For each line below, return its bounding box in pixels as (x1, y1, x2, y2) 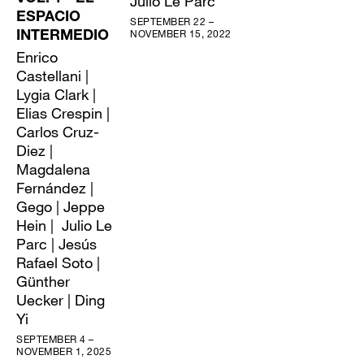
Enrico (16, 48, 58, 66)
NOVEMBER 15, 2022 (130, 27, 232, 40)
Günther (16, 272, 70, 290)
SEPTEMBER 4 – (16, 332, 94, 345)
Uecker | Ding (16, 291, 105, 309)
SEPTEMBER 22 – (130, 15, 214, 28)
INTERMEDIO (16, 29, 109, 44)
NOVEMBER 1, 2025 (16, 344, 111, 357)
